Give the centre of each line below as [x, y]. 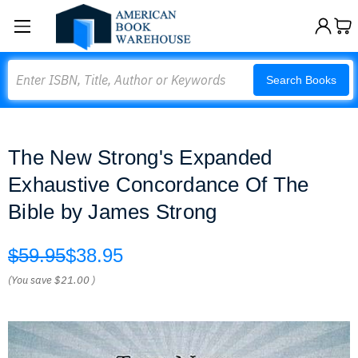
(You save [30, 280]
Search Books [301, 80]
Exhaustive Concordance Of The [159, 185]
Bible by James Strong [113, 212]
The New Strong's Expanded [140, 157]
